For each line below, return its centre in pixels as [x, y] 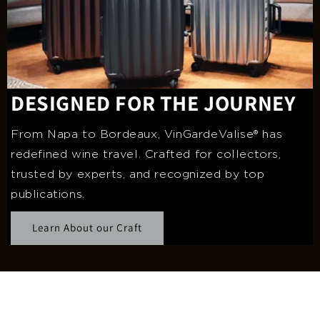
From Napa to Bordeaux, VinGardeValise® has [147, 134]
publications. [48, 194]
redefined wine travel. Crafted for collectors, [146, 154]
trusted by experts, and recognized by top [138, 174]
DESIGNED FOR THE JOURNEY [154, 102]
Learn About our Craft [87, 228]
